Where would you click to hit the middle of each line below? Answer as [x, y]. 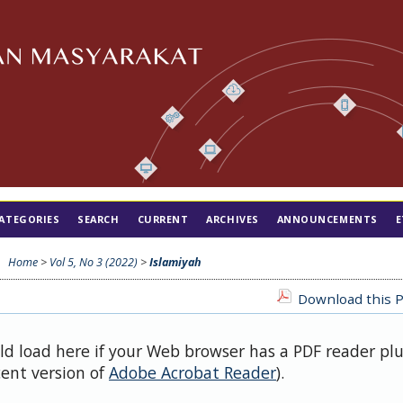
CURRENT [163, 219]
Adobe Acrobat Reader [193, 372]
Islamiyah [175, 262]
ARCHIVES [233, 219]
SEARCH [99, 219]
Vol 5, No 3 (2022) [94, 262]
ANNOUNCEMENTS [327, 219]
